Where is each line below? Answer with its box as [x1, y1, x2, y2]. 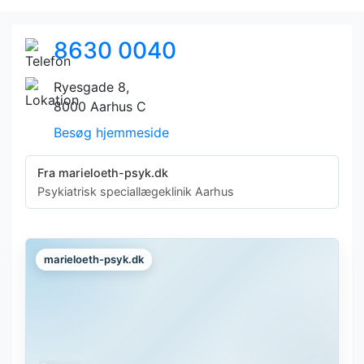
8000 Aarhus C [53, 98, 146, 115]
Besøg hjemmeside [53, 124, 169, 141]
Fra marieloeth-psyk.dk [37, 166, 168, 180]
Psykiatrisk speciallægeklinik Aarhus [37, 184, 234, 198]
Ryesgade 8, [53, 79, 129, 95]
